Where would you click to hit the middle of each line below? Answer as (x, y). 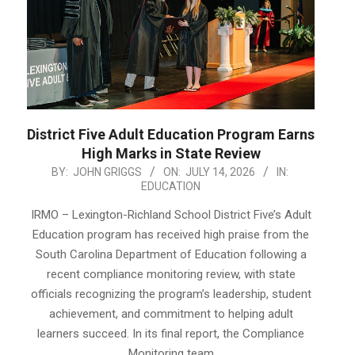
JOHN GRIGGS (107, 172)
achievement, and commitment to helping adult (171, 314)
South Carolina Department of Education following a (171, 255)
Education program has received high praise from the (171, 235)
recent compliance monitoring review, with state (171, 275)
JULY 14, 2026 (220, 172)
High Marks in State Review (171, 154)
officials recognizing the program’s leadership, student (171, 294)
